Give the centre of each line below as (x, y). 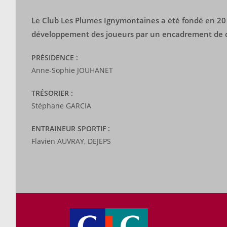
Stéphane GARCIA (61, 106)
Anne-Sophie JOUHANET (72, 70)
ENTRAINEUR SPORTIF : (71, 128)
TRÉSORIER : (52, 93)
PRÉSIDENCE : (55, 58)
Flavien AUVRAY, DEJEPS (71, 141)
